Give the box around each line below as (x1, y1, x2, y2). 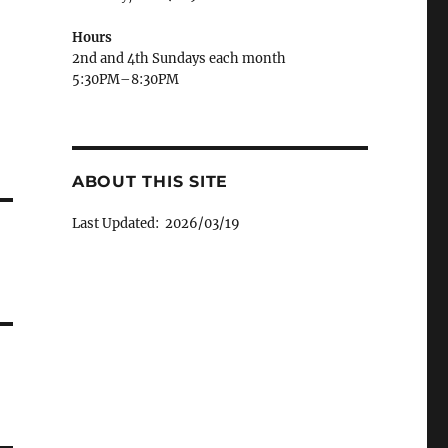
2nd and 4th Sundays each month (71, 49, 286, 67)
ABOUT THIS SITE (71, 171, 229, 191)
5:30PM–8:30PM (71, 70, 179, 88)
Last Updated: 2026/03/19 (71, 214, 240, 232)
